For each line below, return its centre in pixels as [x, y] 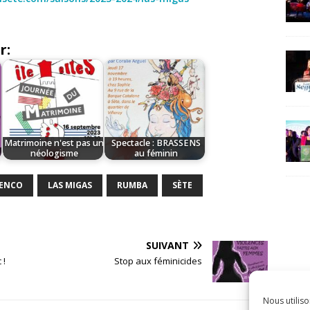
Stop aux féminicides [158, 261]
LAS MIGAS [70, 185]
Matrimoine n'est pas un [54, 143]
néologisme [54, 154]
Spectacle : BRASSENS [156, 143]
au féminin [156, 154]
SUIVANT [168, 245]
